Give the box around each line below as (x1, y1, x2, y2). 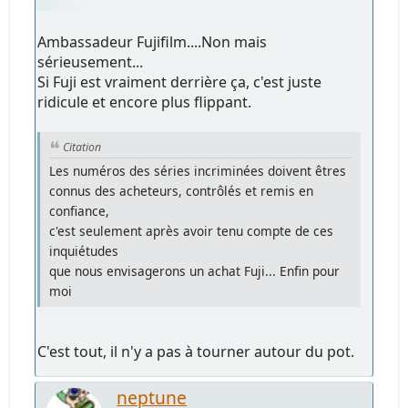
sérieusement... (37, 51, 144, 72)
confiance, (49, 202, 110, 220)
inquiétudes (49, 242, 119, 260)
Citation (63, 138, 102, 155)
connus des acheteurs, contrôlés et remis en (49, 182, 314, 200)
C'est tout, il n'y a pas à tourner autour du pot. (37, 342, 355, 362)
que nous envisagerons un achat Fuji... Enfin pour (49, 262, 341, 280)
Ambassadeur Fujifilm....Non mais (37, 31, 268, 52)
